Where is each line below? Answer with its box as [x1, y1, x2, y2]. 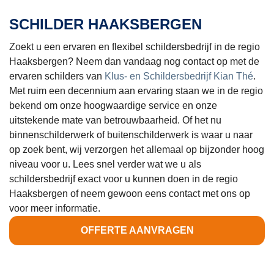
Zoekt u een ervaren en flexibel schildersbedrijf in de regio [9, 42, 260, 53]
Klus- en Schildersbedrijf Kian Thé [105, 71, 253, 82]
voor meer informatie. [9, 203, 100, 214]
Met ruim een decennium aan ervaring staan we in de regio [9, 86, 263, 97]
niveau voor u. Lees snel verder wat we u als [9, 159, 201, 170]
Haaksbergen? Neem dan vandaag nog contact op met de [9, 56, 259, 67]
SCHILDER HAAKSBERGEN [9, 16, 202, 33]
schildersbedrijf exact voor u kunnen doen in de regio [9, 174, 238, 185]
